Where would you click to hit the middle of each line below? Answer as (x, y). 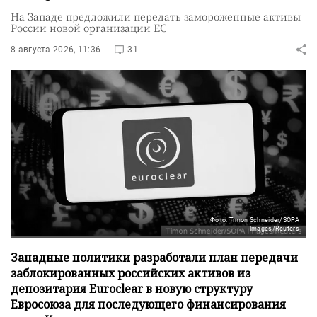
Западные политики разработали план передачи (154, 257)
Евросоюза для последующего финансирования (148, 304)
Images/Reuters (274, 228)
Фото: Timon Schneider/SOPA (255, 220)
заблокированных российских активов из (131, 273)
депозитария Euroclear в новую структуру (132, 288)
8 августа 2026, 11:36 (56, 49)
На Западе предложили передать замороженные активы (156, 16)
